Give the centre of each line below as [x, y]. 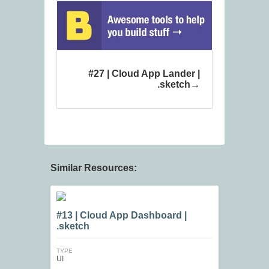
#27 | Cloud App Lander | [144, 74]
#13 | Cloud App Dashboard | [122, 216]
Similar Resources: [94, 168]
